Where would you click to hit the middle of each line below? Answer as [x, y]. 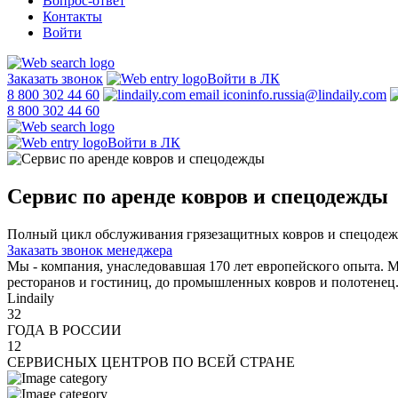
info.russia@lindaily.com [317, 95]
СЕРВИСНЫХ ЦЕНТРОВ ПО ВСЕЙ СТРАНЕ [151, 362]
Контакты [72, 16]
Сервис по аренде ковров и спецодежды [198, 196]
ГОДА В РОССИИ [64, 330]
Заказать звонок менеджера [90, 250]
